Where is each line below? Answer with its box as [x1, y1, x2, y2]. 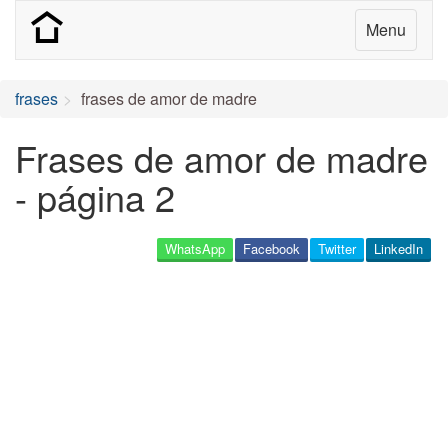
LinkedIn [374, 239, 423, 258]
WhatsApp [165, 239, 225, 258]
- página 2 [15, 171, 175, 222]
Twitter [318, 239, 356, 258]
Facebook [243, 239, 300, 258]
